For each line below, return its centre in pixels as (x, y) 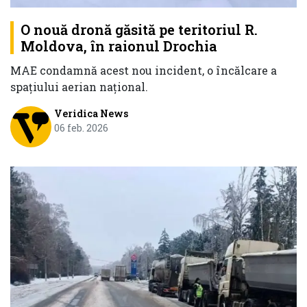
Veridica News (91, 114)
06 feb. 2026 (81, 128)
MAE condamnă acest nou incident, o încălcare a (144, 71)
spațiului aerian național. (79, 87)
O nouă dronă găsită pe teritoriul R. (139, 30)
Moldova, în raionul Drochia (119, 46)
